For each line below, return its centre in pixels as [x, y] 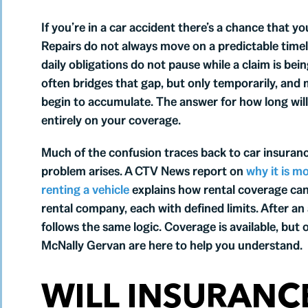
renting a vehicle [85, 190]
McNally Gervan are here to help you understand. [172, 245]
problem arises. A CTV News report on [142, 171]
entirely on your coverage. [111, 120]
